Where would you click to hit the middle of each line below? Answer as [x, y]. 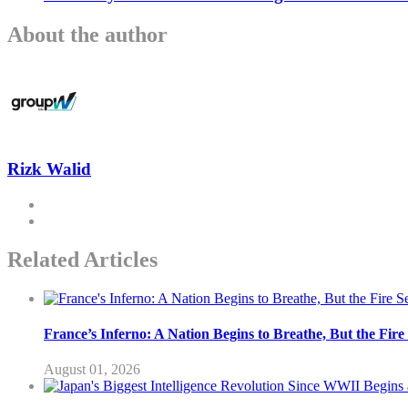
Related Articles [82, 259]
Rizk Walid [49, 169]
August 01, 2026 [92, 370]
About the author [87, 35]
